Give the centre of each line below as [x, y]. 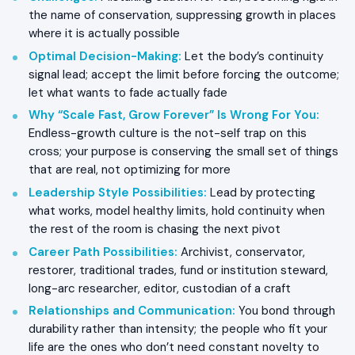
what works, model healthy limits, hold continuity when [177, 211]
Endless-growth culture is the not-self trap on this [168, 134]
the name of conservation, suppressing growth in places [182, 15]
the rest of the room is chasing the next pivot [155, 229]
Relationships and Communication [130, 311]
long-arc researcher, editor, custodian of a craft [160, 288]
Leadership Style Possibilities [116, 193]
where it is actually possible [104, 33]
